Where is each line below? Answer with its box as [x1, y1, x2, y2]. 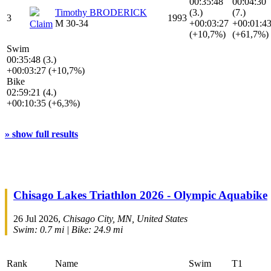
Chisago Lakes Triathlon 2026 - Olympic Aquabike [13, 189, 267, 202]
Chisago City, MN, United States [63, 213, 188, 224]
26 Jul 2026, [13, 213, 63, 224]
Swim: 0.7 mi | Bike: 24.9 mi [13, 224, 123, 235]
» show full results [5, 129, 78, 140]
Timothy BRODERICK [55, 7, 147, 18]
